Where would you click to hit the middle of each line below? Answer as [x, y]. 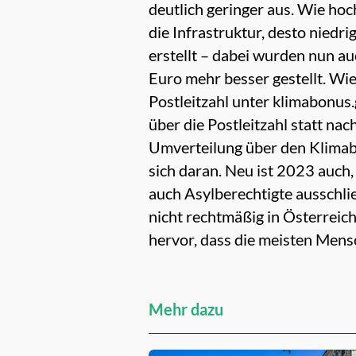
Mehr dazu [186, 310]
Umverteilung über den [229, 147]
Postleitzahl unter [211, 101]
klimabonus [312, 101]
